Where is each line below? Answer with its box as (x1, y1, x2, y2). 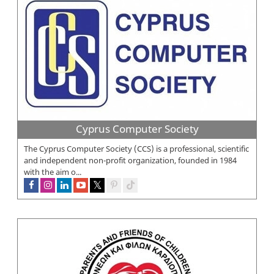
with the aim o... (24, 166, 81, 177)
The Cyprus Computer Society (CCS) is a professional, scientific (24, 143, 249, 154)
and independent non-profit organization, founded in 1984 (24, 154, 237, 166)
